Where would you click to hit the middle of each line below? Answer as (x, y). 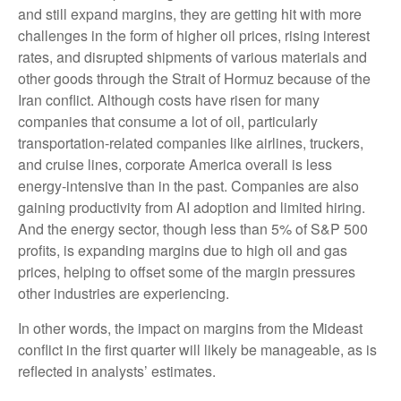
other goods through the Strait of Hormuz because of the (194, 79)
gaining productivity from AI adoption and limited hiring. (192, 208)
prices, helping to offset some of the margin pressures (187, 272)
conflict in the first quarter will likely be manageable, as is (197, 350)
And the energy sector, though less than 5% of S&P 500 (193, 229)
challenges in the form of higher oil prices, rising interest (194, 36)
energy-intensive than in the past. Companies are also (188, 186)
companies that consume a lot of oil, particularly (168, 122)
